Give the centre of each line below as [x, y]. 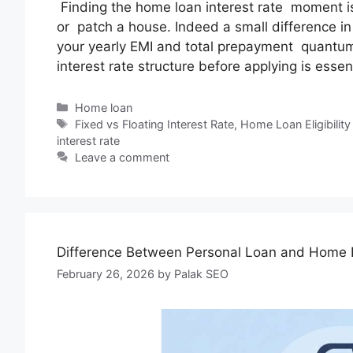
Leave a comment [123, 157]
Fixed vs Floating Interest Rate [155, 124]
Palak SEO [201, 273]
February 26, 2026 [106, 273]
